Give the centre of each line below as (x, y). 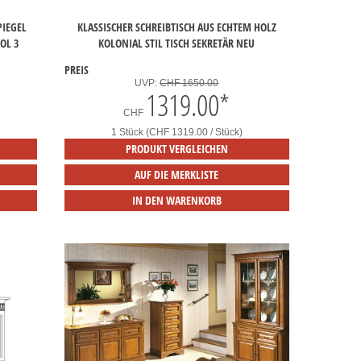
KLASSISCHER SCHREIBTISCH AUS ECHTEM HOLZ (176, 27)
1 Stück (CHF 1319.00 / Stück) (176, 133)
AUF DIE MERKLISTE (177, 175)
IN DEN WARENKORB (176, 201)
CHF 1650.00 (189, 83)
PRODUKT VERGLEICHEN (176, 149)
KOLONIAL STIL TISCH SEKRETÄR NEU (177, 44)
